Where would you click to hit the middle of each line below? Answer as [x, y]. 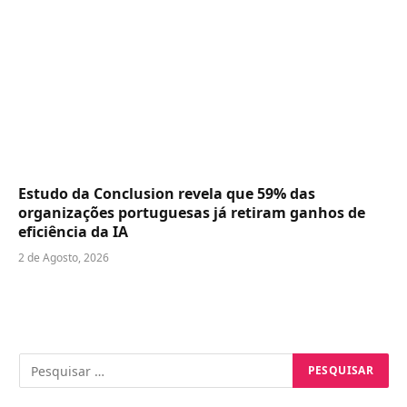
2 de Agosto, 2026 [64, 258]
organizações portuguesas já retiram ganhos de [192, 213]
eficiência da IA [73, 232]
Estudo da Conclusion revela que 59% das [167, 194]
